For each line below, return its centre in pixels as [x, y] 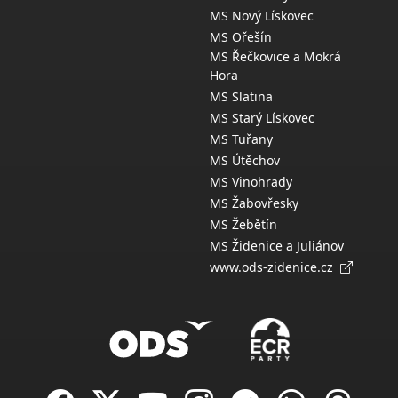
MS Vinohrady [251, 182]
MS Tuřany [241, 139]
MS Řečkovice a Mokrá [275, 56]
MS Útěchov [245, 160]
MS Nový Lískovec [262, 16]
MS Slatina [241, 96]
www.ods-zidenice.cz [275, 267]
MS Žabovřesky [254, 203]
